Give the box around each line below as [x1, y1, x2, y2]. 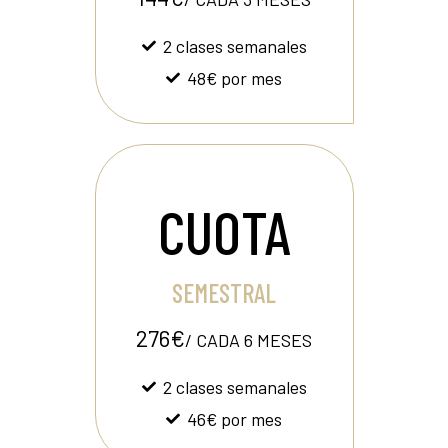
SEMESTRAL [172, 277, 276, 308]
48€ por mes [187, 67, 282, 89]
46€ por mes [187, 408, 282, 430]
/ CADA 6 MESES [185, 329, 312, 351]
